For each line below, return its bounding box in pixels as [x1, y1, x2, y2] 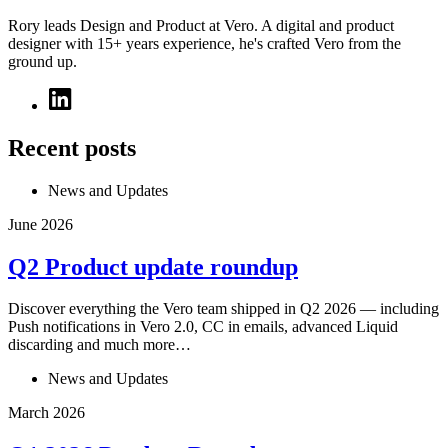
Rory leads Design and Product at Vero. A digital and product [8, 16, 394, 34]
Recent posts [8, 134, 136, 161]
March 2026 [8, 404, 85, 422]
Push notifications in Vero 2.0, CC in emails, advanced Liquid [8, 318, 398, 336]
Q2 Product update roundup [8, 253, 298, 280]
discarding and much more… [8, 336, 191, 354]
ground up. [8, 52, 77, 70]
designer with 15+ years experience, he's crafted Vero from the [8, 34, 401, 52]
